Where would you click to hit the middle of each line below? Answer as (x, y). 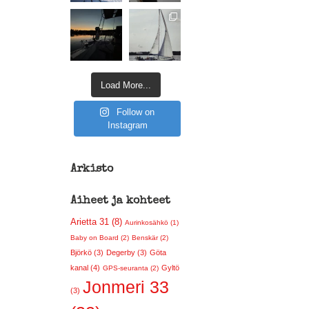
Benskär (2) (150, 238)
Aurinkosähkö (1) (152, 222)
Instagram (127, 125)
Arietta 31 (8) (96, 222)
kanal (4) (85, 268)
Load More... (126, 85)
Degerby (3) (127, 252)
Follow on (136, 112)
